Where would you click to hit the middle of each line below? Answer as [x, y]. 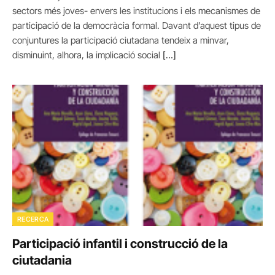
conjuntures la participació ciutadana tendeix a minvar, [121, 40]
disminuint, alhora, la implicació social [87, 55]
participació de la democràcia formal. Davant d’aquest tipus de [137, 25]
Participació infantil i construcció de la [120, 243]
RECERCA [33, 219]
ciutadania [42, 260]
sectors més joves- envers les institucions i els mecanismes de [136, 11]
